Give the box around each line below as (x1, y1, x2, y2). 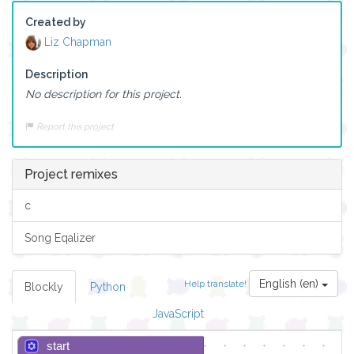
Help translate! (184, 278, 249, 289)
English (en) (259, 277, 322, 291)
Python (90, 281, 126, 294)
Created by (25, 16, 86, 28)
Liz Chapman (41, 36, 111, 48)
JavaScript (153, 307, 204, 321)
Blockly (24, 281, 63, 294)
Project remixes (24, 167, 118, 183)
